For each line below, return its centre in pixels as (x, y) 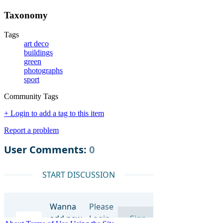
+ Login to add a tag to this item (54, 113)
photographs (43, 71)
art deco (36, 44)
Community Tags (31, 97)
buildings (38, 53)
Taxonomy (26, 15)
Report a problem (31, 130)
